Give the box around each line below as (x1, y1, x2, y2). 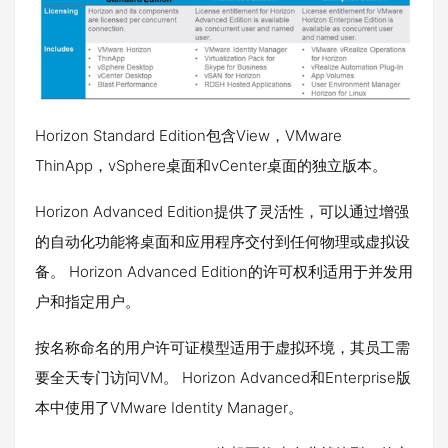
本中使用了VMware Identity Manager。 (35, 397, 303, 417)
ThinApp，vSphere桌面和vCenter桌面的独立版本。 (35, 155, 387, 175)
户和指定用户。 (35, 291, 140, 311)
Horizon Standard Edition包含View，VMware (35, 125, 342, 145)
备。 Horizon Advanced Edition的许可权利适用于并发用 (35, 261, 413, 281)
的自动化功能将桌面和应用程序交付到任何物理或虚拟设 (35, 231, 410, 251)
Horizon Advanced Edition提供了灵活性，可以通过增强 (35, 201, 409, 221)
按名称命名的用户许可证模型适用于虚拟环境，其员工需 (35, 337, 410, 357)
